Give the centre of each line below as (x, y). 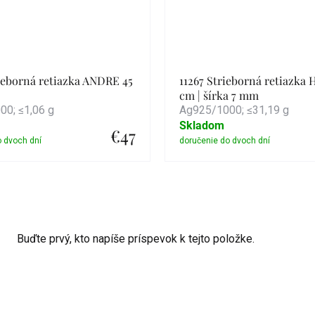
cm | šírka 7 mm (219, 95)
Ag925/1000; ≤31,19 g (234, 110)
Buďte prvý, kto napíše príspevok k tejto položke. (136, 239)
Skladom (202, 126)
